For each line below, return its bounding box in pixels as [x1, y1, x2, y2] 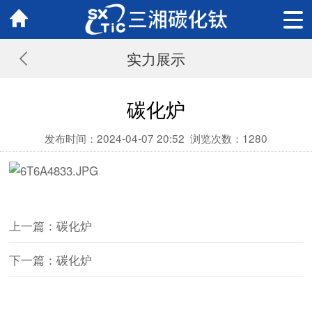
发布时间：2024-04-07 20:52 [44, 130, 185, 146]
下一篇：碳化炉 [9, 251, 93, 268]
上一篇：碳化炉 [9, 217, 93, 234]
